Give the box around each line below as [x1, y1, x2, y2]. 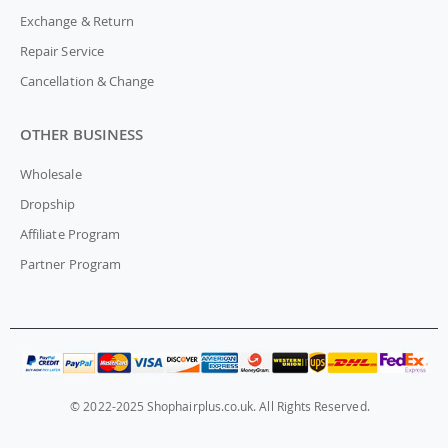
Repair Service [20, 42, 104, 61]
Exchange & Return [20, 12, 135, 31]
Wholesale [20, 165, 82, 184]
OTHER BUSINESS [20, 124, 143, 145]
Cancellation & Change [20, 72, 155, 91]
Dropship [20, 195, 76, 214]
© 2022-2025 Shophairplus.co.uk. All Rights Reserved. [70, 399, 370, 415]
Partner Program [20, 255, 121, 274]
